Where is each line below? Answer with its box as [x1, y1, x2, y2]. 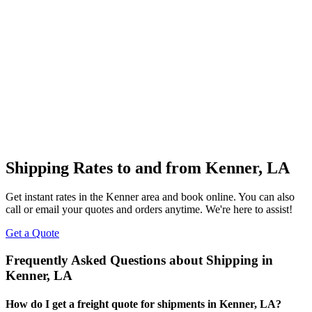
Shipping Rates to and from [6, 158, 205, 177]
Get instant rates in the [6, 191, 106, 203]
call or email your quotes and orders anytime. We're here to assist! [6, 203, 292, 216]
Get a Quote [6, 227, 59, 240]
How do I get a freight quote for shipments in [6, 298, 219, 311]
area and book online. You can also [139, 191, 295, 203]
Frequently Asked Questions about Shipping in [6, 253, 273, 268]
